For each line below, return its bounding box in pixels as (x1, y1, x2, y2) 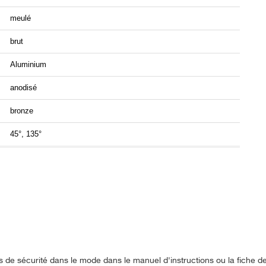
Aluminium (10, 60, 46, 69)
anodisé (10, 83, 37, 93)
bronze (10, 106, 33, 116)
